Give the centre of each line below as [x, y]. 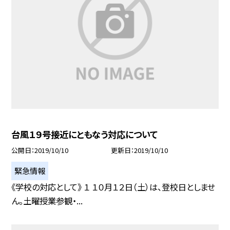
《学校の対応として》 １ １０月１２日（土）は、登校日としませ [113, 187]
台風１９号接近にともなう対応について [85, 135]
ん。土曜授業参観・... [47, 201]
